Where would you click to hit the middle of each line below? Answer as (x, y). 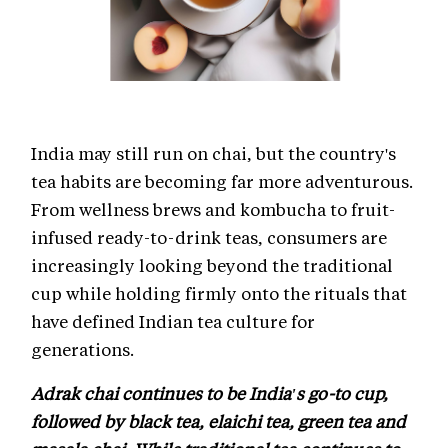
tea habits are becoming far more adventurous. (222, 180)
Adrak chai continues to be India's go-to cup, (209, 392)
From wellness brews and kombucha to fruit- (213, 208)
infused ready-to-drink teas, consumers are (209, 236)
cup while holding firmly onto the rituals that (219, 292)
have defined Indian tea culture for (173, 320)
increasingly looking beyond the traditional (212, 264)
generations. (84, 348)
